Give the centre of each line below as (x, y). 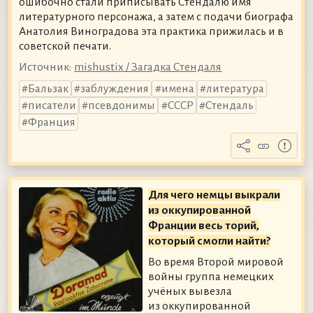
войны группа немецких (211, 276)
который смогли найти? (210, 241)
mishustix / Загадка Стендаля (148, 67)
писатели (52, 106)
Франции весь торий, (204, 225)
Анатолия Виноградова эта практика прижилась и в (151, 31)
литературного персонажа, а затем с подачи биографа (156, 16)
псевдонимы (122, 106)
